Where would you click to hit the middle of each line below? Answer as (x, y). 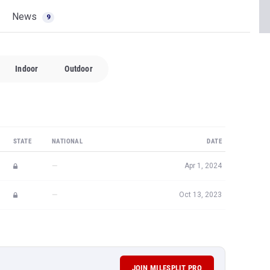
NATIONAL (67, 141)
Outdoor (79, 69)
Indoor (27, 69)
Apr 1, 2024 (203, 166)
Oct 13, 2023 (200, 195)
